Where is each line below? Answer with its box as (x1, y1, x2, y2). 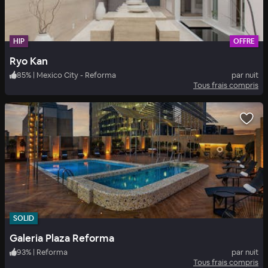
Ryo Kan (10, 54, 48, 68)
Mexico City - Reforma (36, 69, 116, 80)
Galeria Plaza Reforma (10, 231, 114, 245)
